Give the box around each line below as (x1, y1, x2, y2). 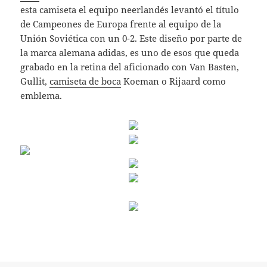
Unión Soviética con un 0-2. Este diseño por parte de (20, 32, 243, 45)
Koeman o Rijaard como (121, 75, 226, 88)
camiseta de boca (49, 75, 122, 88)
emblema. (20, 89, 63, 102)
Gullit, (20, 75, 50, 88)
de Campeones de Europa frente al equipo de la (20, 18, 222, 30)
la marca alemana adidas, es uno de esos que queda (20, 46, 240, 59)
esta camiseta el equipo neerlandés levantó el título (20, 4, 240, 16)
